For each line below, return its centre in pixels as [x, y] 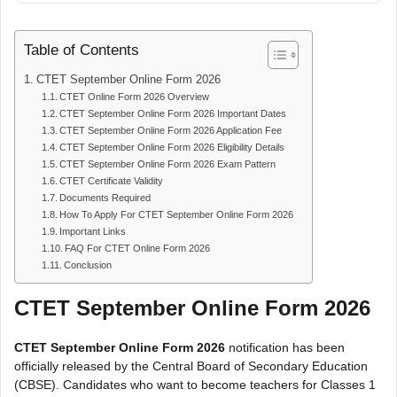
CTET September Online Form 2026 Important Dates [173, 114]
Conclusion [88, 265]
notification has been [285, 348]
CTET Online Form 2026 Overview [135, 97]
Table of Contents [82, 51]
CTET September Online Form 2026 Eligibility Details [172, 148]
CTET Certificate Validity [112, 181]
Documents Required [105, 198]
